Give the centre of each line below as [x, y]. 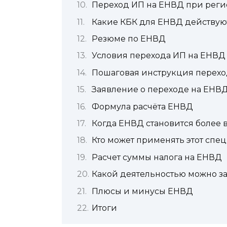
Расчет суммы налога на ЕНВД [157, 157]
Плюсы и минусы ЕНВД [142, 191]
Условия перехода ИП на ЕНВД [159, 56]
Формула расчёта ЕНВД [142, 106]
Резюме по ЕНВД [129, 39]
